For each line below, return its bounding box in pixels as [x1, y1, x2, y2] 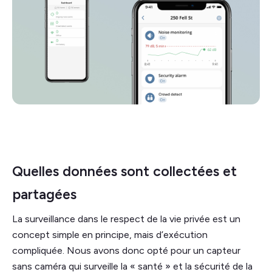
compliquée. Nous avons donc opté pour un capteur [12, 244, 240, 256]
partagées [12, 185, 76, 203]
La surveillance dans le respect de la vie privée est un [12, 212, 240, 225]
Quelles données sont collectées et [12, 162, 237, 180]
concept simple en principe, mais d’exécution [12, 228, 208, 240]
